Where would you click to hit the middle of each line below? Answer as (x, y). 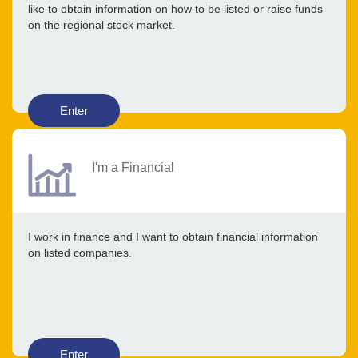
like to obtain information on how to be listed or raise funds (175, 9)
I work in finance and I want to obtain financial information (173, 237)
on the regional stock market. (101, 25)
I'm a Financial (133, 167)
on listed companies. (80, 253)
